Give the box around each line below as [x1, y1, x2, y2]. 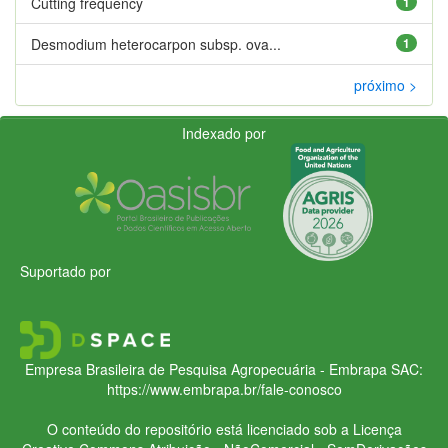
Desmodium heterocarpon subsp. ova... [31, 33, 281, 54]
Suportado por [20, 260, 111, 281]
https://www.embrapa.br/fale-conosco [106, 378, 342, 399]
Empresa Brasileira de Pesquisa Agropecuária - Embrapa [25, 358, 387, 379]
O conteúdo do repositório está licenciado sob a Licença [46, 418, 402, 439]
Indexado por [182, 122, 266, 143]
